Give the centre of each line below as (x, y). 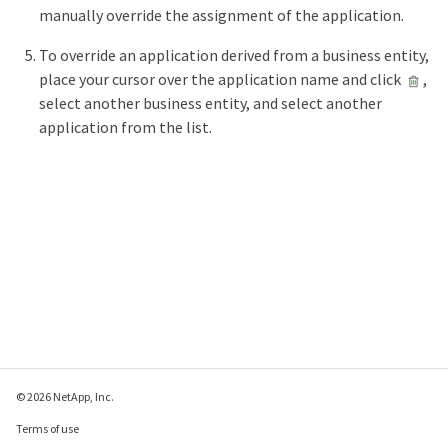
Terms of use (47, 428)
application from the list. (125, 127)
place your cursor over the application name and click (221, 79)
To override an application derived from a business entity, (234, 55)
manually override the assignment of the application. (221, 15)
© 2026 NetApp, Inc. (65, 396)
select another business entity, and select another (210, 103)
